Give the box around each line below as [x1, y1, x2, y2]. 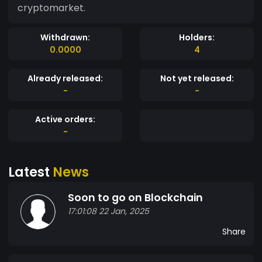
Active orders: [35, 113, 95, 125]
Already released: [27, 72, 103, 84]
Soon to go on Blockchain [68, 190, 203, 205]
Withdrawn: [40, 31, 90, 43]
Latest [8, 162, 53, 181]
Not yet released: [160, 72, 234, 84]
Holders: [179, 31, 215, 43]
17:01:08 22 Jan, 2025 [68, 205, 149, 217]
